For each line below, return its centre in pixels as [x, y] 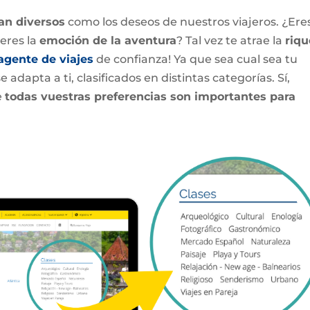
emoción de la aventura [108, 40]
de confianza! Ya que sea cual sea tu [196, 59]
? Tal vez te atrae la [231, 40]
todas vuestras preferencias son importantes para [151, 96]
